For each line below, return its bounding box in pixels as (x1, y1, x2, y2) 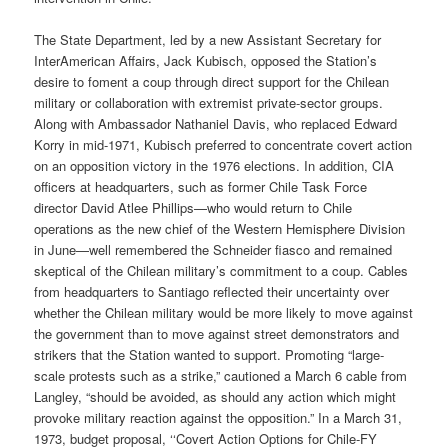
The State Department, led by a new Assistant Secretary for (34, 30, 382, 50)
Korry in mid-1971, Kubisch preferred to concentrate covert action (34, 135, 413, 155)
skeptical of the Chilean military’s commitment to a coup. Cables (34, 261, 409, 281)
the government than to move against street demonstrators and (34, 324, 400, 344)
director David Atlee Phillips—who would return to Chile (34, 198, 353, 218)
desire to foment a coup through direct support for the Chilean (34, 72, 390, 92)
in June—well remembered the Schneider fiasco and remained (34, 240, 393, 260)
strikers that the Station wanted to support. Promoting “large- (34, 345, 385, 365)
